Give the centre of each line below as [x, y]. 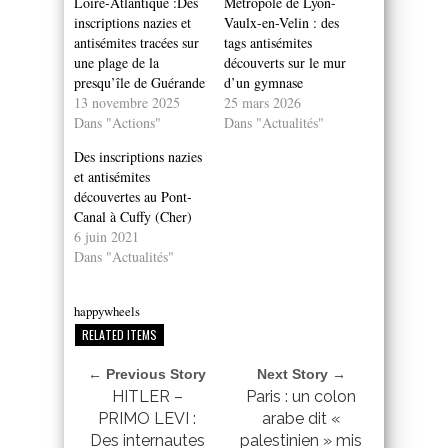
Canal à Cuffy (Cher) [133, 216]
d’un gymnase [263, 82]
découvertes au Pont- [133, 196]
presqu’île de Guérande [139, 82]
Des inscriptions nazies [138, 156]
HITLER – [147, 396]
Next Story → [301, 373]
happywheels [107, 310]
